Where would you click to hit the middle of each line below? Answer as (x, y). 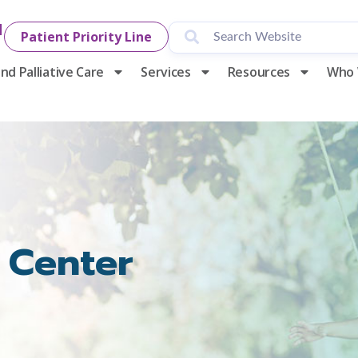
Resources (259, 72)
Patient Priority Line (87, 36)
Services (166, 72)
